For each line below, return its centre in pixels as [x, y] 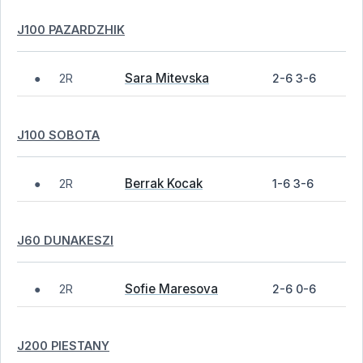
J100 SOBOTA [58, 135]
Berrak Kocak [164, 184]
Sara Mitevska [167, 78]
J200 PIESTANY [63, 345]
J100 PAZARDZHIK [71, 29]
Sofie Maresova [171, 289]
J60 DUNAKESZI [65, 240]
